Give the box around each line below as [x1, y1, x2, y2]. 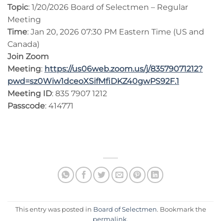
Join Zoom [7, 51, 49, 61]
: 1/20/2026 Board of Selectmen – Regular [28, 2, 188, 12]
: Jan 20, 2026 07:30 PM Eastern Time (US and [27, 27, 204, 37]
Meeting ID [7, 88, 52, 98]
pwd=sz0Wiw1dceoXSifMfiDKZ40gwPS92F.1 [7, 76, 179, 86]
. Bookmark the [156, 206, 206, 214]
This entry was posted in [15, 206, 93, 214]
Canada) [7, 39, 39, 49]
